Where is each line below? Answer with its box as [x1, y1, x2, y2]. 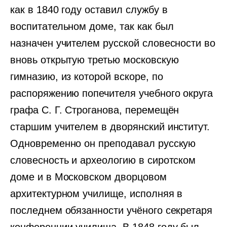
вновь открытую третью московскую [10, 54, 179, 65]
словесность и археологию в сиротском [10, 155, 196, 166]
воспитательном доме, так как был [10, 21, 174, 32]
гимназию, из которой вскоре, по [10, 71, 163, 82]
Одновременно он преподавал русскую [10, 138, 196, 149]
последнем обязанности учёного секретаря [10, 205, 213, 216]
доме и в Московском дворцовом [10, 171, 167, 182]
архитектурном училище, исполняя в [10, 188, 183, 199]
